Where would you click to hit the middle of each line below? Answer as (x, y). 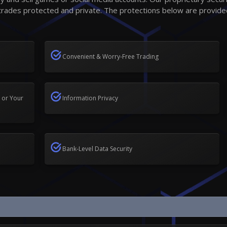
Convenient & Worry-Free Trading (110, 56)
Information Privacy (90, 98)
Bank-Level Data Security (97, 148)
